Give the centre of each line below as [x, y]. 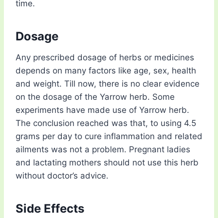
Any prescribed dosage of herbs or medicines [105, 58]
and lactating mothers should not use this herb [107, 163]
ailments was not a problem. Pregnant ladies [103, 150]
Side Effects [50, 209]
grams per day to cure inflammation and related [109, 136]
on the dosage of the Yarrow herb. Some [95, 97]
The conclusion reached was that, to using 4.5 [106, 123]
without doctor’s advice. [62, 176]
